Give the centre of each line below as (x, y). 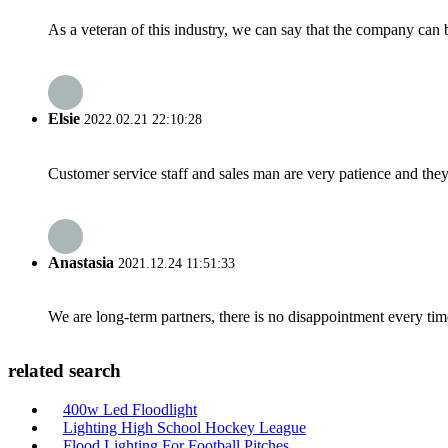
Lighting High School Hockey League (184, 427)
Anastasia (81, 262)
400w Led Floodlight (130, 409)
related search (64, 370)
